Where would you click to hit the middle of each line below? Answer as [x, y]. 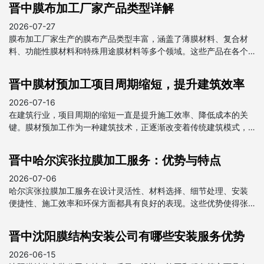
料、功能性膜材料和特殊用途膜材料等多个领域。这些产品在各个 [128, 51]
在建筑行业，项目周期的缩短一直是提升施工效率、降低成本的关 [128, 114]
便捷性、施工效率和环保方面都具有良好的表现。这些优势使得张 [128, 203]
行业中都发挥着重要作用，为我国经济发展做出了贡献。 [112, 63]
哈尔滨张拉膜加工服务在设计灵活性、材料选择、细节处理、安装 [128, 190]
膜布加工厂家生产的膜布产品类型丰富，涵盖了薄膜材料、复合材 [128, 38]
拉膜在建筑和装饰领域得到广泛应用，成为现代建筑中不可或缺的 [128, 215]
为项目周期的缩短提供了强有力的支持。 [83, 139]
